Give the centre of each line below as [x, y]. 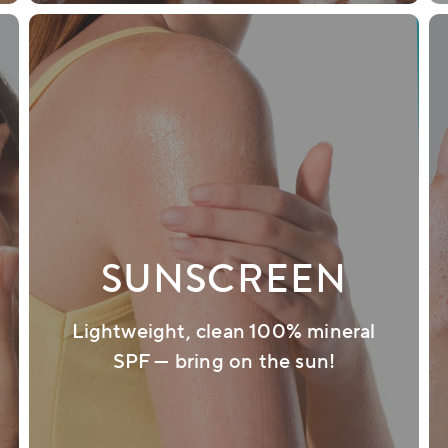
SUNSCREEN [224, 279]
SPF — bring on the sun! [224, 362]
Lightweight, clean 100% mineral [224, 332]
